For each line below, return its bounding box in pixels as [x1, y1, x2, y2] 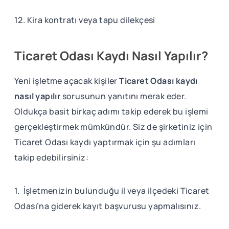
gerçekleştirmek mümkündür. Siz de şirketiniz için [14, 121, 213, 132]
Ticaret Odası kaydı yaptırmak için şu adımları [14, 136, 196, 148]
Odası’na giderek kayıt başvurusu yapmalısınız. [14, 200, 201, 212]
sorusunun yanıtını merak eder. [60, 90, 187, 102]
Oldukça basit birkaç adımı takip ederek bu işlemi [14, 105, 209, 117]
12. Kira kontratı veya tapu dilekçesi [14, 14, 155, 26]
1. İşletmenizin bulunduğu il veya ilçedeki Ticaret [14, 185, 210, 196]
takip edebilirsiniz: [14, 151, 88, 163]
